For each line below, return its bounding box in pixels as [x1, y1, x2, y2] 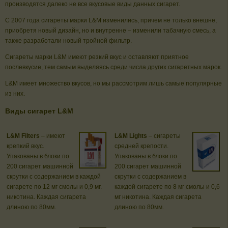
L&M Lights [115, 132, 147, 140]
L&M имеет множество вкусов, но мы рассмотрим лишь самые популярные [5, 80, 222, 88]
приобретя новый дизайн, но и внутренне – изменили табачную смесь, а [5, 27, 216, 35]
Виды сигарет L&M [5, 107, 73, 116]
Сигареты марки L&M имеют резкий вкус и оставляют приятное [5, 53, 189, 61]
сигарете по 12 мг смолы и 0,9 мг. [7, 183, 102, 191]
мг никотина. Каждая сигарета [115, 193, 202, 201]
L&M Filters [7, 132, 40, 140]
